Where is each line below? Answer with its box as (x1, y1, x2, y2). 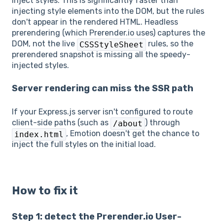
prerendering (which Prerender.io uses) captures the (12, 28, 205, 37)
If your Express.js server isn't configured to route (12, 107, 193, 116)
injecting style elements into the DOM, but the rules (12, 6, 204, 16)
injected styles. (12, 60, 69, 70)
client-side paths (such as (12, 117, 110, 127)
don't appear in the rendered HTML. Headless (12, 17, 178, 27)
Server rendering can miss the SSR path (12, 83, 193, 94)
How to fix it (12, 184, 78, 198)
